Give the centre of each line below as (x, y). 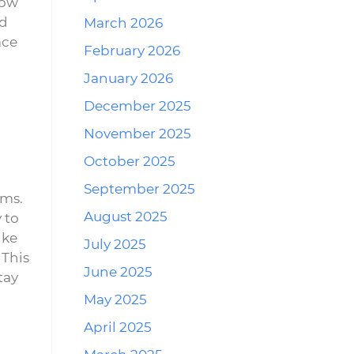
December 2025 (137, 106)
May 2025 (115, 299)
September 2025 (139, 189)
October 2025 (130, 161)
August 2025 (126, 217)
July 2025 (115, 244)
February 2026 (132, 51)
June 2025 (118, 272)
